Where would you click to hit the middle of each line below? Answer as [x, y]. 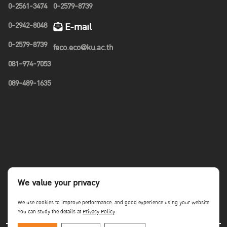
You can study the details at [50, 212]
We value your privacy [59, 183]
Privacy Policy [99, 212]
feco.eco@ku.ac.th [83, 48]
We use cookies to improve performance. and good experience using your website [113, 203]
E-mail [77, 27]
